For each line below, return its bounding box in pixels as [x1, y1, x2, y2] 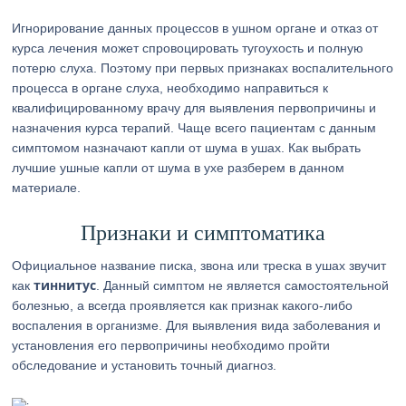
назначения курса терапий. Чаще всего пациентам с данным [12, 121, 377, 135]
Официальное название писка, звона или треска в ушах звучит [12, 258, 387, 273]
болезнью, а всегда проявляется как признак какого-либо [12, 298, 353, 313]
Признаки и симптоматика [80, 221, 325, 245]
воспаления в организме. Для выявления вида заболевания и [12, 318, 382, 333]
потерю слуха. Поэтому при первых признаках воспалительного [12, 61, 394, 75]
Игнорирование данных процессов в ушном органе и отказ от [12, 21, 379, 35]
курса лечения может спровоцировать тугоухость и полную [12, 41, 364, 55]
